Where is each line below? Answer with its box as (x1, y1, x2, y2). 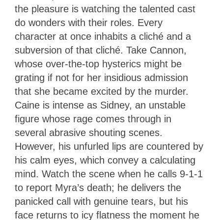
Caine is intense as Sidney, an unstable (15, 100, 186, 111)
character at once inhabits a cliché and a (15, 31, 191, 42)
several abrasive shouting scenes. (15, 127, 163, 138)
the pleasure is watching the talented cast (15, 3, 195, 15)
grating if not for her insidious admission (15, 72, 188, 83)
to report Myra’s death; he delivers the (15, 182, 181, 193)
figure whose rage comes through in (15, 113, 171, 125)
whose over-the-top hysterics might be (15, 58, 182, 70)
